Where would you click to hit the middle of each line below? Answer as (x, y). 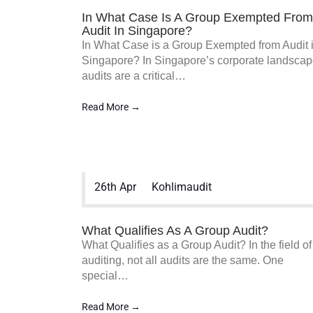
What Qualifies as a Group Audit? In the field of (197, 245)
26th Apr (115, 187)
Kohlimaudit (181, 187)
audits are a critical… (134, 76)
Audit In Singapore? (137, 31)
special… (105, 276)
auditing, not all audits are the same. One (183, 260)
